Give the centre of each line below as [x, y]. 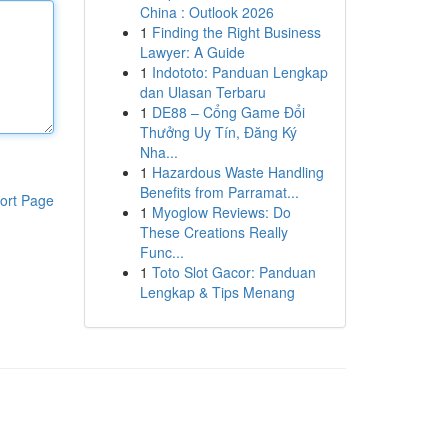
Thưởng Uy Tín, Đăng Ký [218, 132]
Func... [161, 252]
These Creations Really [213, 232]
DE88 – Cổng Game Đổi [228, 112]
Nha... [158, 152]
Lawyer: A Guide [192, 52]
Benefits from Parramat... [219, 192]
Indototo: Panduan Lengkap [239, 72]
